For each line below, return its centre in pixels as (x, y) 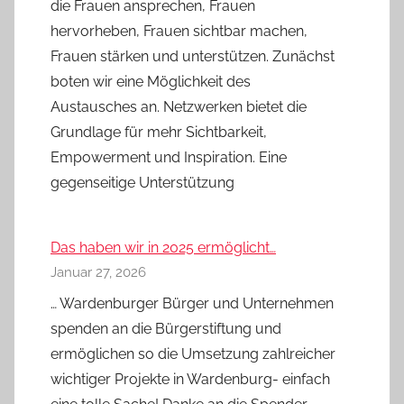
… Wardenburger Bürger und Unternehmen (192, 303)
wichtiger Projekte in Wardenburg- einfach (190, 379)
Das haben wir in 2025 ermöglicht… (163, 247)
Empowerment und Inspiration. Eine (169, 157)
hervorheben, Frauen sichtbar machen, (179, 31)
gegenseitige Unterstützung (142, 182)
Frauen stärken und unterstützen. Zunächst (193, 56)
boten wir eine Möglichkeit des (151, 81)
